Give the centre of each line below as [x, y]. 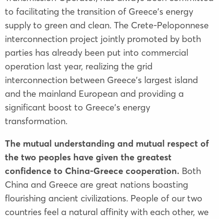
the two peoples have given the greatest [88, 157]
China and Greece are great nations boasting [97, 184]
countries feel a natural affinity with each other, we [107, 212]
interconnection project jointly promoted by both [103, 39]
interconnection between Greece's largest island [101, 80]
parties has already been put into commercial [97, 52]
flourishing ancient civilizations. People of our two [104, 198]
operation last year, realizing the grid [79, 66]
